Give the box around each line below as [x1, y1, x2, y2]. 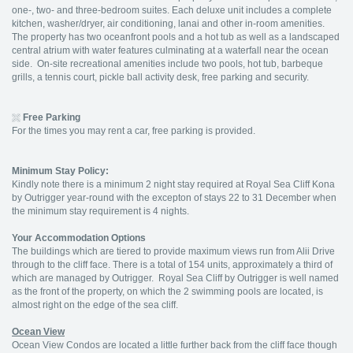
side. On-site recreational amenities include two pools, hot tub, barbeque [12, 58, 323, 69]
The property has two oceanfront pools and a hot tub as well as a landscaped [12, 32, 340, 43]
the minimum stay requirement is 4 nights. [12, 206, 189, 217]
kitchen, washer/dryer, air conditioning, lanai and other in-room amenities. [12, 18, 327, 29]
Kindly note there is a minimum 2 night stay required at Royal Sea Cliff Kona [12, 179, 335, 190]
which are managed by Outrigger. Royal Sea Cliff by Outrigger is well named [12, 273, 339, 284]
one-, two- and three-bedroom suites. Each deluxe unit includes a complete [12, 5, 332, 16]
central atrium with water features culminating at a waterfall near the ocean [12, 45, 329, 56]
